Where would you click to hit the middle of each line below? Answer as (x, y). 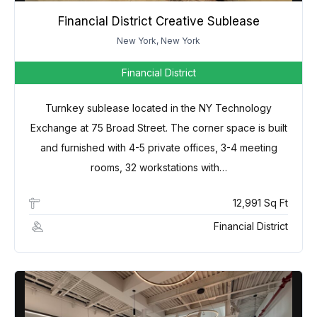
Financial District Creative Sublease (158, 22)
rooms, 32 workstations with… (158, 168)
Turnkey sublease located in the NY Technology (158, 108)
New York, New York (158, 41)
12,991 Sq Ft (260, 203)
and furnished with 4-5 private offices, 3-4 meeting (158, 148)
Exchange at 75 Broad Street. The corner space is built (158, 128)
